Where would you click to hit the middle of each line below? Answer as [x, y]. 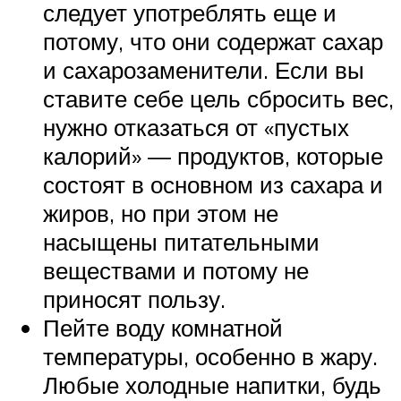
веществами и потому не [176, 271]
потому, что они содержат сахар [213, 42]
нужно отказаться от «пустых [196, 128]
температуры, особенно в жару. [210, 357]
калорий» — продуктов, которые [213, 156]
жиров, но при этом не [161, 213]
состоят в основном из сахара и [213, 185]
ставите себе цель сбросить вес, [218, 99]
